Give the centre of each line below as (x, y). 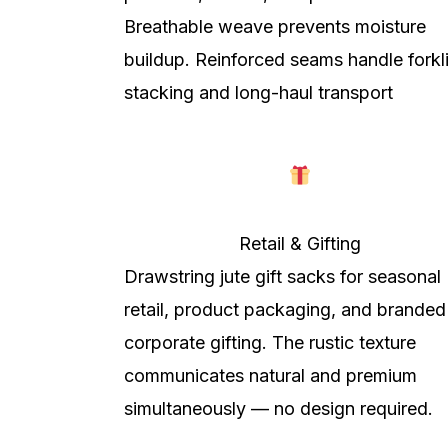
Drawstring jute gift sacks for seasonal (282, 276)
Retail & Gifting (300, 243)
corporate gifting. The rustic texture (270, 342)
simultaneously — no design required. (278, 408)
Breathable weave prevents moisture (275, 26)
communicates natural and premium (270, 375)
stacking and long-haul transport (258, 92)
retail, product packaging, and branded (285, 309)
